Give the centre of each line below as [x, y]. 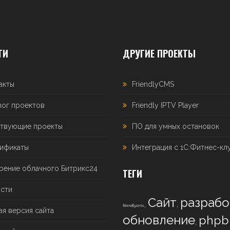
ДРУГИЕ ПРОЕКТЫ [159, 53]
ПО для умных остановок [176, 126]
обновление [159, 220]
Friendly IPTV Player [165, 105]
